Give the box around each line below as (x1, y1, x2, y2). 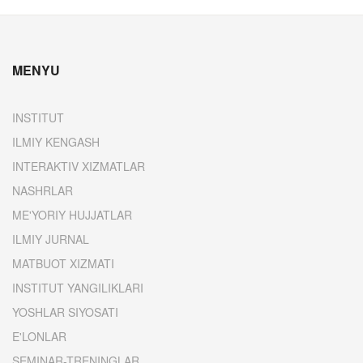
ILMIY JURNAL (12, 231, 89, 247)
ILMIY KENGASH (12, 134, 100, 150)
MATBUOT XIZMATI (12, 255, 114, 271)
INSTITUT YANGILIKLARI (12, 280, 143, 296)
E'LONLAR (12, 328, 66, 344)
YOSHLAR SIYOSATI (12, 304, 118, 320)
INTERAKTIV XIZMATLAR (12, 158, 145, 174)
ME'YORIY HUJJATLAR (12, 207, 132, 223)
